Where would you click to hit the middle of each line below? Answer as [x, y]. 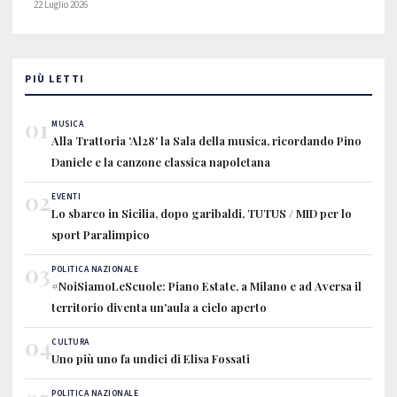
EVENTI [66, 197]
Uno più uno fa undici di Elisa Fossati [151, 358]
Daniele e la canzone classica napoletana [161, 162]
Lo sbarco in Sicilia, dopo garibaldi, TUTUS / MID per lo [202, 213]
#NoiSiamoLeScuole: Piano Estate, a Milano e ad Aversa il [206, 286]
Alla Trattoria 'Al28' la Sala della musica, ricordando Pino [206, 140]
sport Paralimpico [101, 234]
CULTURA [70, 342]
